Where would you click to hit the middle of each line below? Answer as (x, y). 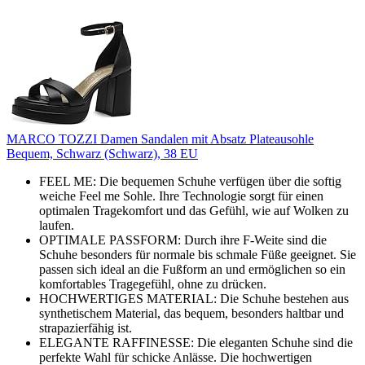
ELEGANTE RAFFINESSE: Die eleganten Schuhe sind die (196, 342)
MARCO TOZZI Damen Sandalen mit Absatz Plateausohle (160, 139)
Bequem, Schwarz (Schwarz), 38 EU (102, 153)
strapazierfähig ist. (86, 328)
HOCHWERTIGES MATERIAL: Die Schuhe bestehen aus (194, 298)
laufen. (57, 225)
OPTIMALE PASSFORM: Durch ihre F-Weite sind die (183, 240)
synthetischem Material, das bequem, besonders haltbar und (191, 313)
